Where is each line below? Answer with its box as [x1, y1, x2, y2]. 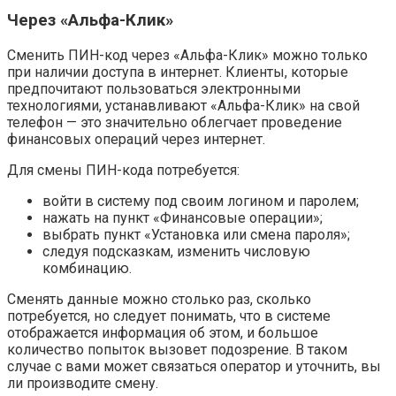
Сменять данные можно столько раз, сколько [7, 291, 311, 308]
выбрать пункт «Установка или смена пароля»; [42, 226, 350, 243]
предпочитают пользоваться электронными [7, 80, 301, 97]
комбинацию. [42, 260, 132, 277]
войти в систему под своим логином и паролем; [42, 193, 359, 209]
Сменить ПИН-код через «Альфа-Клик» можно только [7, 47, 368, 64]
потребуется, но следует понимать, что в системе [7, 308, 331, 324]
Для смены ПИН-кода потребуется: [7, 162, 240, 179]
